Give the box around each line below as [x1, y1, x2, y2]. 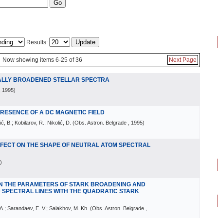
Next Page [169, 56, 197, 63]
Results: [25, 39, 49, 46]
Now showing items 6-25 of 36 [2, 56, 82, 63]
